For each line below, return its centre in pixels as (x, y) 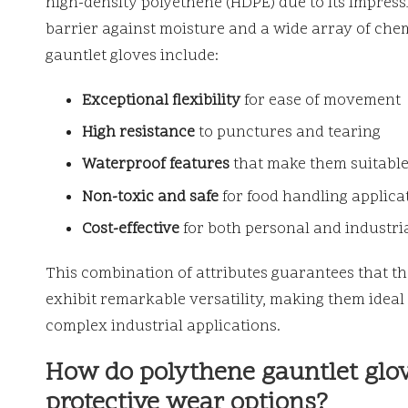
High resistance (138, 133)
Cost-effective (131, 230)
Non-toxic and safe (150, 197)
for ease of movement (321, 101)
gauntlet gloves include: (132, 56)
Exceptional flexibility (161, 101)
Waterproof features (156, 165)
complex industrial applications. (163, 327)
